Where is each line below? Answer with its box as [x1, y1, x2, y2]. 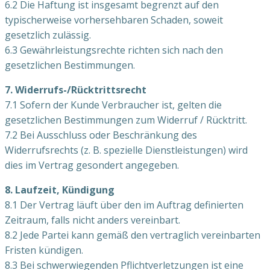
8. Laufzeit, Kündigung [5, 183, 115, 196]
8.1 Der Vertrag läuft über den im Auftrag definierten [5, 198, 243, 212]
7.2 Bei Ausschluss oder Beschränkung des [5, 128, 197, 142]
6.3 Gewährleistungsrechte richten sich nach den [5, 43, 223, 57]
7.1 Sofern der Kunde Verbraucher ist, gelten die [5, 98, 222, 111]
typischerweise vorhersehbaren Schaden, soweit [5, 13, 223, 27]
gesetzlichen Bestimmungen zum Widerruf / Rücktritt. [5, 113, 247, 127]
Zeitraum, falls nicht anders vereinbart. [5, 213, 180, 227]
